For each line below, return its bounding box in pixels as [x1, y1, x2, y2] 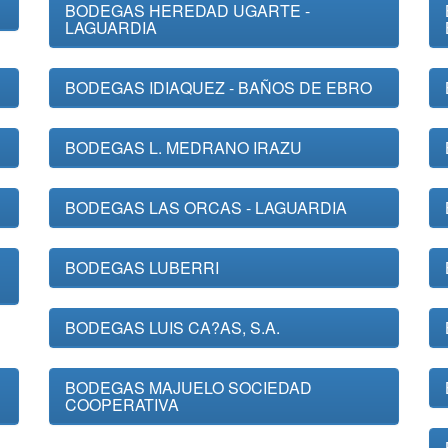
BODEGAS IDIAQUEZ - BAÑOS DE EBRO [65, 76, 372, 99]
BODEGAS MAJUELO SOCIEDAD [65, 376, 312, 399]
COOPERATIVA [65, 393, 179, 416]
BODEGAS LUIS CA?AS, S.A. [65, 316, 280, 339]
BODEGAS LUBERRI [65, 256, 219, 279]
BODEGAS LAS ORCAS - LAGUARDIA [65, 196, 347, 219]
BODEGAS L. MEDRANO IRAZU [65, 136, 302, 159]
